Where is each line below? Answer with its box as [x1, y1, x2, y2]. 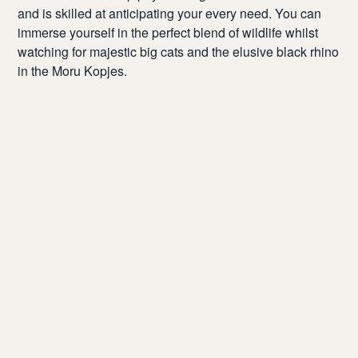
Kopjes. [81, 62, 128, 80]
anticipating [109, 4, 175, 22]
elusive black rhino [233, 42, 340, 61]
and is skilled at [18, 4, 109, 22]
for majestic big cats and [69, 42, 213, 61]
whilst [282, 23, 319, 42]
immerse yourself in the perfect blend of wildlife [18, 23, 283, 42]
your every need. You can [174, 4, 322, 22]
